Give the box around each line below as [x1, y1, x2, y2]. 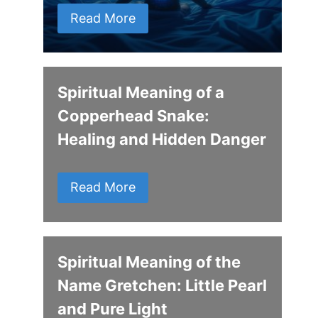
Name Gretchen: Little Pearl [57, 275, 268, 295]
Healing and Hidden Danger [57, 130, 267, 149]
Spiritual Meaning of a [57, 83, 225, 102]
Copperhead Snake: [57, 106, 210, 126]
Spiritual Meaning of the [57, 252, 241, 271]
